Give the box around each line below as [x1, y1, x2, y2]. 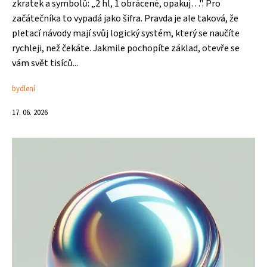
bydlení [12, 83, 35, 94]
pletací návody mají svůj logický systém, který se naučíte [12, 27, 240, 40]
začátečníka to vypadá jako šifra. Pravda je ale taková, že [12, 12, 238, 25]
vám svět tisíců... [12, 57, 78, 70]
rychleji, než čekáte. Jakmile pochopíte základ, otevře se [12, 42, 240, 55]
